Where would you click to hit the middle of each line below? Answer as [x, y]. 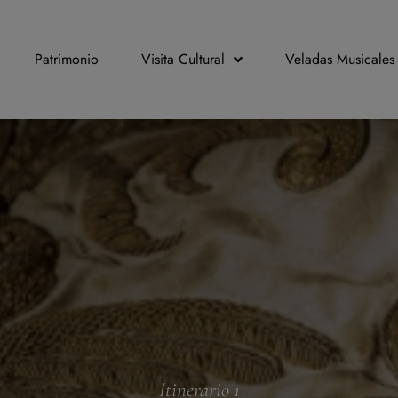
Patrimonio [66, 59]
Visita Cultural [183, 59]
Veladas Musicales [339, 59]
